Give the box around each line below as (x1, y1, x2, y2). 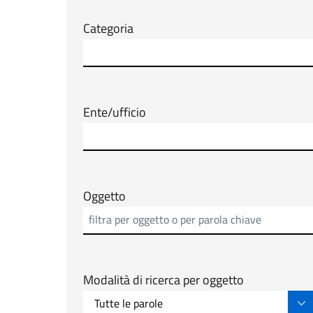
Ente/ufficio (83, 103, 146, 122)
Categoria (83, 19, 133, 38)
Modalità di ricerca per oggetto (83, 270, 244, 289)
